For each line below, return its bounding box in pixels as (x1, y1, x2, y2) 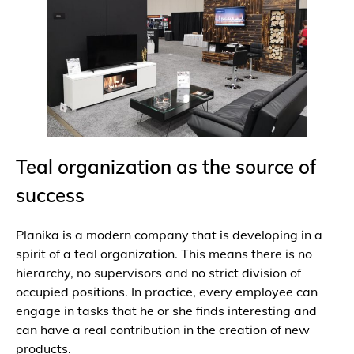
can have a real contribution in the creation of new (16, 322, 310, 338)
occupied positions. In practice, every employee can (16, 284, 318, 300)
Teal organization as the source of (16, 155, 316, 179)
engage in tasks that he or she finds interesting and (16, 303, 317, 319)
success (16, 183, 85, 208)
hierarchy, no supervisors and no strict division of (16, 265, 301, 281)
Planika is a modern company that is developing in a (16, 227, 322, 243)
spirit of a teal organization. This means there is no (16, 246, 312, 262)
